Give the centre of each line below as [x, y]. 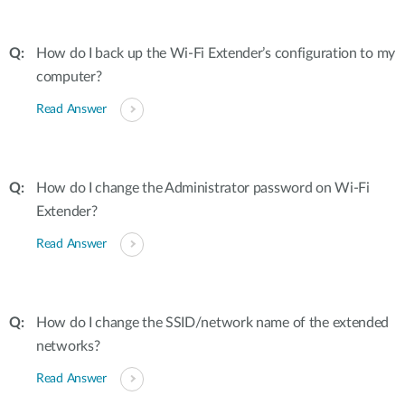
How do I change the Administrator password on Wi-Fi [203, 188]
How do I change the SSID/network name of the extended [213, 323]
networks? [68, 346]
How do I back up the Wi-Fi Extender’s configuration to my [216, 53]
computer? [69, 77]
